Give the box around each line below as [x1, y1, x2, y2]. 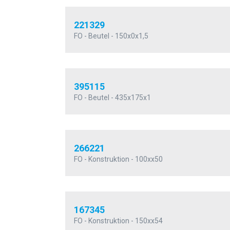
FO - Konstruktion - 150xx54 [74, 217, 163, 225]
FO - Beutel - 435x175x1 [74, 93, 151, 102]
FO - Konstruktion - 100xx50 [74, 155, 163, 164]
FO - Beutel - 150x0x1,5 [74, 32, 148, 41]
